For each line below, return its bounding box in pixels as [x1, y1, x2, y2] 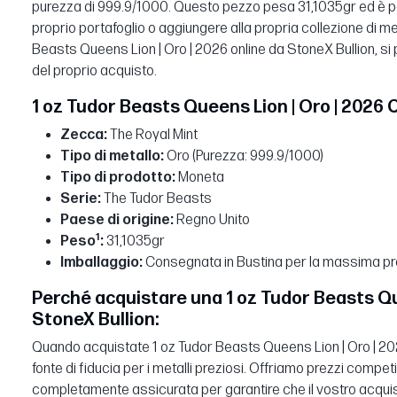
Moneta [175, 168, 224, 186]
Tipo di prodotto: [60, 168, 175, 186]
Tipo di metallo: [60, 147, 164, 165]
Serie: [60, 190, 104, 207]
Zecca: [60, 126, 107, 144]
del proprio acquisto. [32, 62, 157, 80]
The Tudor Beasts [104, 190, 212, 207]
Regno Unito [174, 211, 250, 229]
